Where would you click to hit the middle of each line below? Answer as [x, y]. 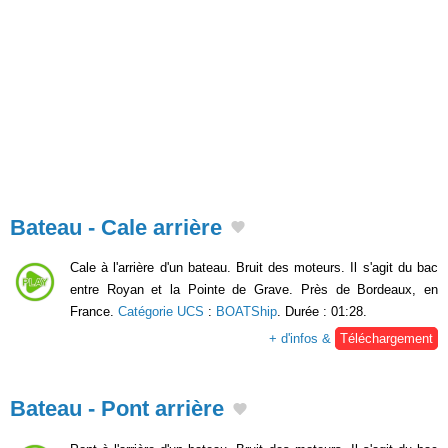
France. [94, 312]
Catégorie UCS [161, 312]
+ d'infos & [302, 339]
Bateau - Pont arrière [117, 409]
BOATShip [246, 312]
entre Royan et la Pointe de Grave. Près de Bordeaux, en [254, 290]
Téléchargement [386, 339]
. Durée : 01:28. [322, 312]
